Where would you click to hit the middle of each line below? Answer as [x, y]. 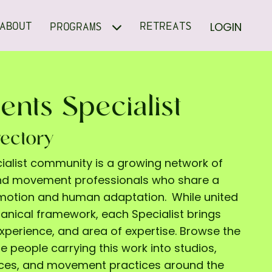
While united [205, 197]
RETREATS [166, 27]
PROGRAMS [79, 27]
